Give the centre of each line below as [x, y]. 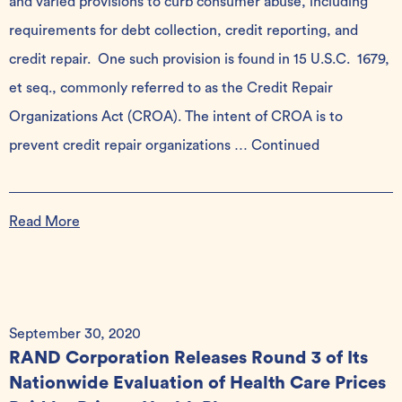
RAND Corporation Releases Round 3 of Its [188, 358]
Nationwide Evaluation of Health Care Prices [197, 383]
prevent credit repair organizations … [130, 145]
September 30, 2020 [75, 334]
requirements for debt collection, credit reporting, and [184, 31]
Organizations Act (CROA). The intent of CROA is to [176, 117]
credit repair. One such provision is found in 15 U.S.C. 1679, [199, 59]
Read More [44, 222]
